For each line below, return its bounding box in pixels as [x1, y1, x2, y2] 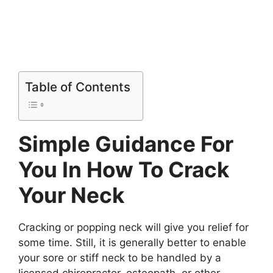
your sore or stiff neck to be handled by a [18, 251, 221, 264]
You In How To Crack [18, 156, 229, 182]
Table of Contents [25, 79, 130, 94]
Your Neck [18, 182, 124, 208]
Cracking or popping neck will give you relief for [18, 221, 249, 233]
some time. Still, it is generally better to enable [18, 236, 246, 249]
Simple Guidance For [18, 130, 233, 157]
